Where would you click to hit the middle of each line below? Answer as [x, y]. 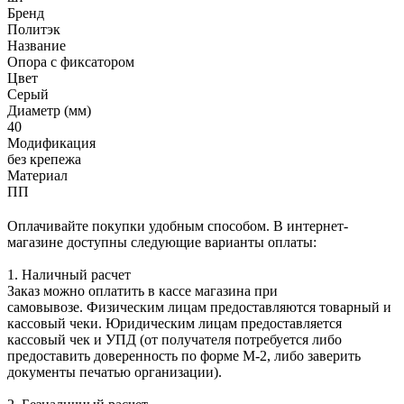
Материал [37, 175]
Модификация [51, 142]
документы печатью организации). [115, 372]
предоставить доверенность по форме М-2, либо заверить [184, 355]
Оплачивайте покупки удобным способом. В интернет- [178, 225]
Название [37, 45]
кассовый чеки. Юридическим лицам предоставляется [174, 323]
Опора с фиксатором [71, 61]
